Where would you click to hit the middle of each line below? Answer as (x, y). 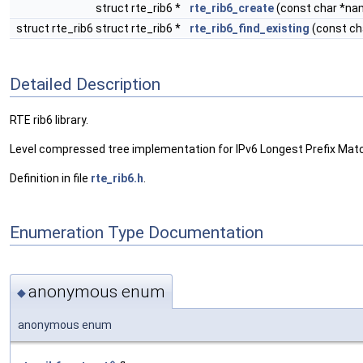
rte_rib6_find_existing (250, 28)
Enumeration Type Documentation (137, 232)
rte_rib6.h (117, 179)
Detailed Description (85, 84)
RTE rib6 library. (49, 120)
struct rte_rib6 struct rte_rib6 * (100, 28)
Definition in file (50, 179)
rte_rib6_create (232, 8)
